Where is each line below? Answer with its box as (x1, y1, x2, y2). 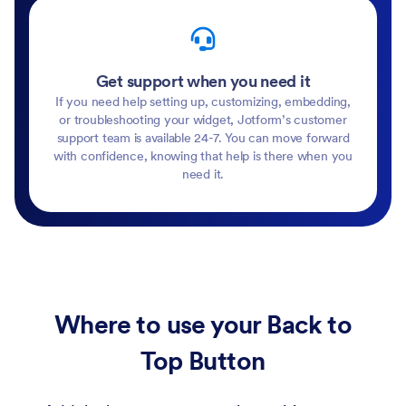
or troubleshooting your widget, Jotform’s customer (59, 111, 347, 128)
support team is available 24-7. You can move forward (56, 129, 350, 146)
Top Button (140, 343, 266, 377)
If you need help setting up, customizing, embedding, (55, 92, 351, 110)
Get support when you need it (95, 70, 311, 92)
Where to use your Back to (53, 307, 353, 341)
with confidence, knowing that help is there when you (53, 147, 353, 164)
